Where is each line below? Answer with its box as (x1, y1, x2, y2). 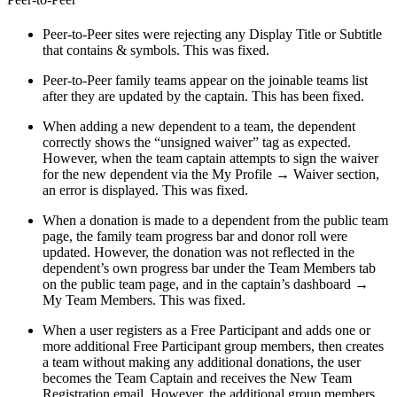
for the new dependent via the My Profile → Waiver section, (43, 167, 379, 183)
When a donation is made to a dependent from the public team (43, 213, 388, 229)
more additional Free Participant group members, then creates (43, 339, 384, 354)
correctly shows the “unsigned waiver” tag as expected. (43, 135, 351, 151)
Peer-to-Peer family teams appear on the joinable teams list (43, 73, 368, 89)
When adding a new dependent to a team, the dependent (43, 119, 355, 135)
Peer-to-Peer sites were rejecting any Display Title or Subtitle (43, 27, 382, 43)
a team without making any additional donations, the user (43, 354, 361, 370)
